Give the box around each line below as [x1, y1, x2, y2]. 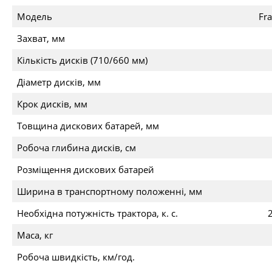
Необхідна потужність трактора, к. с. [17, 207, 178, 219]
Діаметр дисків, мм [17, 76, 101, 88]
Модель [17, 10, 52, 22]
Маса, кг [17, 229, 53, 241]
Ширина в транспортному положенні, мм [17, 185, 202, 197]
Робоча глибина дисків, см [17, 141, 136, 154]
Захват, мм [17, 32, 65, 44]
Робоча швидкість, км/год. [17, 251, 135, 263]
